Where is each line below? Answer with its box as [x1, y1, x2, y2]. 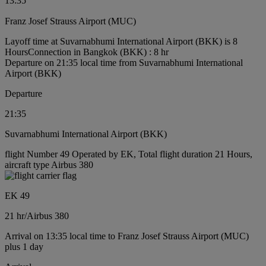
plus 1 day [5, 241, 43, 252]
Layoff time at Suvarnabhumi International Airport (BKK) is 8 [5, 36, 237, 46]
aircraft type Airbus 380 [5, 159, 93, 170]
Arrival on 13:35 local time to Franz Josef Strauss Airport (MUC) [5, 230, 249, 241]
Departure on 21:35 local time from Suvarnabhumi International [5, 57, 243, 68]
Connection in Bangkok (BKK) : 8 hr [28, 46, 169, 57]
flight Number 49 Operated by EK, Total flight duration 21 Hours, [5, 148, 252, 159]
